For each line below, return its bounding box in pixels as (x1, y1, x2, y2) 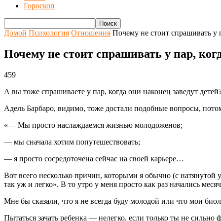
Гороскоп (24, 1, 55, 10)
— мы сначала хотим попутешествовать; (4, 137, 140, 146)
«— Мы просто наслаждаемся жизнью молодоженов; (4, 120, 183, 129)
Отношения (71, 29, 110, 37)
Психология (29, 29, 69, 37)
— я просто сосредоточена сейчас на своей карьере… (4, 154, 184, 163)
